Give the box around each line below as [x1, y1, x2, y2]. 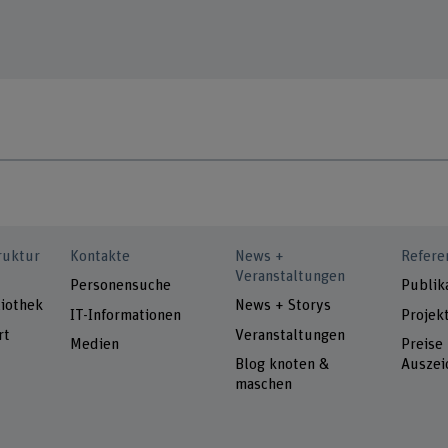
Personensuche [70, 278, 172, 294]
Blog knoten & [235, 357, 330, 373]
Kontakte [70, 249, 131, 265]
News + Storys [235, 298, 332, 314]
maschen [235, 377, 293, 393]
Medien [70, 337, 120, 353]
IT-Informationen [70, 307, 182, 323]
